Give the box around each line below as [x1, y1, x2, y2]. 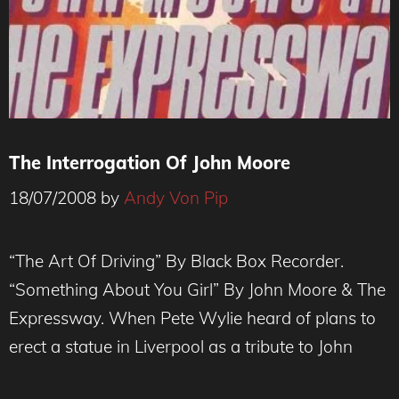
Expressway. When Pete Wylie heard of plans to [9, 306, 376, 329]
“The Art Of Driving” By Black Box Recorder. [9, 249, 344, 272]
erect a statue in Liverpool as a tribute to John [9, 335, 353, 357]
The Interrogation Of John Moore [9, 151, 290, 174]
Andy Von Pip [124, 186, 228, 208]
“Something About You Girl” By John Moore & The [9, 278, 386, 300]
